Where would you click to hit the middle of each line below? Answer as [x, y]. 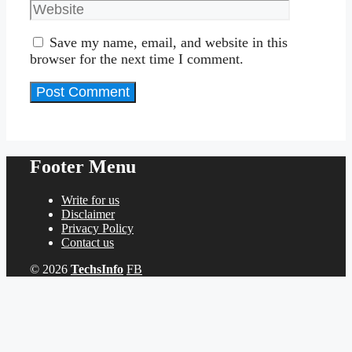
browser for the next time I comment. [137, 59]
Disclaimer [88, 214]
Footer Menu [83, 166]
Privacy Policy [97, 228]
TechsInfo [97, 269]
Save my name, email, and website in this [169, 42]
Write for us [90, 200]
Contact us [88, 242]
